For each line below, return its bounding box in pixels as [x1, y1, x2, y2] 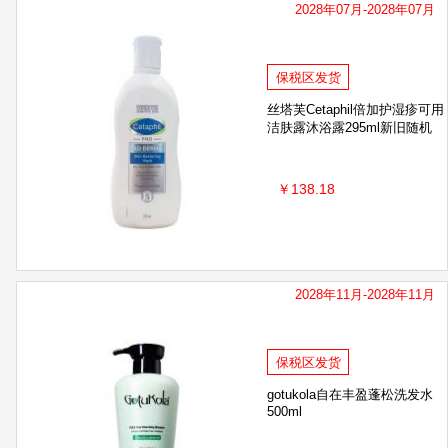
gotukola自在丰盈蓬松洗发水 [267, 387, 433, 403]
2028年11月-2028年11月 [295, 287, 435, 303]
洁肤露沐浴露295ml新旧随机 [267, 120, 432, 136]
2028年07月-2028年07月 [295, 2, 435, 18]
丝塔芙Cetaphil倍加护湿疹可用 [267, 102, 444, 118]
